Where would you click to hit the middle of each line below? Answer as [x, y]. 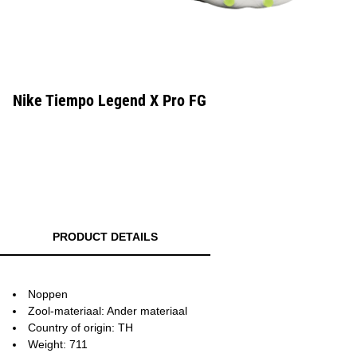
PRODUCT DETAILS [105, 237]
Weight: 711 [58, 344]
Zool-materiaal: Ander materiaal [108, 311]
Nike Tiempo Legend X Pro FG [110, 100]
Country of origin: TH [80, 328]
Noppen [48, 294]
